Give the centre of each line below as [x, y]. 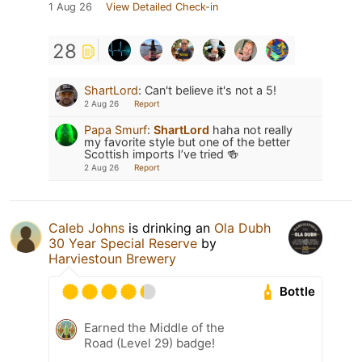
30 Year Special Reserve [123, 243]
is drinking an [169, 227]
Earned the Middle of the [154, 327]
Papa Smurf [116, 129]
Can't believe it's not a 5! [210, 90]
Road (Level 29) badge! [149, 343]
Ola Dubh [242, 227]
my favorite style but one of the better [187, 141]
